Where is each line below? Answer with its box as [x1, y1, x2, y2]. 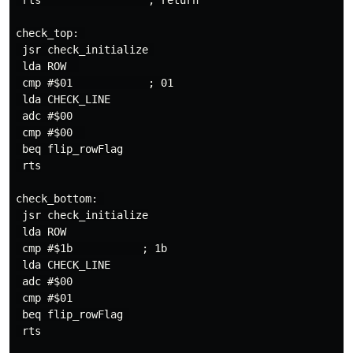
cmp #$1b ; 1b [16, 242, 167, 255]
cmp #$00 [16, 126, 85, 139]
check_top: [16, 27, 85, 39]
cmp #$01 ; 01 [16, 76, 173, 89]
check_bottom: [16, 192, 104, 205]
